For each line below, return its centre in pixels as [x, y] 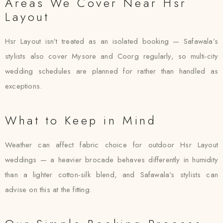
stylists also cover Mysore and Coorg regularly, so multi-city [111, 56]
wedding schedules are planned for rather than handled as [111, 71]
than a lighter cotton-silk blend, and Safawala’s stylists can [111, 175]
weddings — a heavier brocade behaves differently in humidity [111, 160]
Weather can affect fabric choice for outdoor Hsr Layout [111, 145]
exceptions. [24, 86]
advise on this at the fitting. [48, 190]
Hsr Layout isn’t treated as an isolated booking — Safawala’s [111, 41]
